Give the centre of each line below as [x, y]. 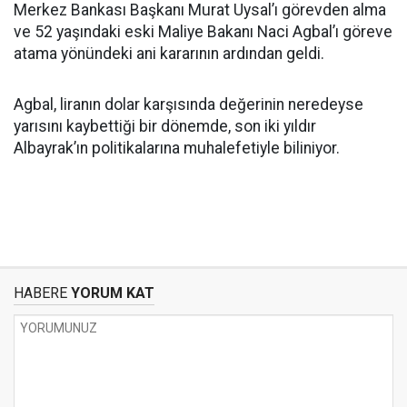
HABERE [40, 293]
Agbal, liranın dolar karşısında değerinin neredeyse [189, 104]
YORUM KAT [111, 293]
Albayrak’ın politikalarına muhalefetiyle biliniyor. [177, 148]
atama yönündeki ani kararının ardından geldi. [169, 54]
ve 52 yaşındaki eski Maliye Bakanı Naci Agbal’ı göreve [203, 32]
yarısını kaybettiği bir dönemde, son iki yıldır [165, 126]
